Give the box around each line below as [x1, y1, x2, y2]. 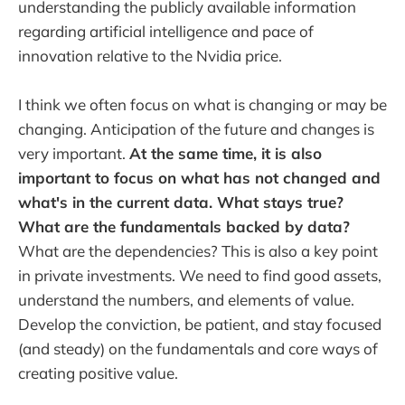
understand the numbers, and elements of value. [18, 290, 354, 310]
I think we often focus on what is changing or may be [18, 95, 387, 115]
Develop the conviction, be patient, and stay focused [18, 315, 381, 334]
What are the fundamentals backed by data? [18, 217, 350, 237]
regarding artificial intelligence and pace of [18, 22, 314, 42]
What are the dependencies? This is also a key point [18, 241, 378, 261]
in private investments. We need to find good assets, [18, 266, 381, 286]
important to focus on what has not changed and [18, 168, 381, 188]
